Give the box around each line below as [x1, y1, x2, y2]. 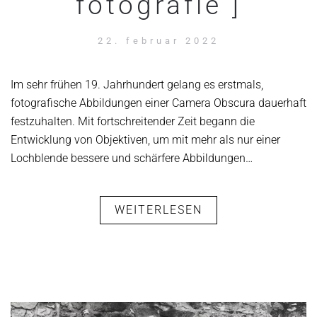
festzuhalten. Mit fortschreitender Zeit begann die [11, 115, 255, 128]
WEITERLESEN [115, 203, 202, 217]
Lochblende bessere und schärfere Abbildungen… [11, 151, 253, 165]
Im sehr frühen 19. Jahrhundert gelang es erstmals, [11, 78, 263, 91]
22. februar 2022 [98, 35, 219, 46]
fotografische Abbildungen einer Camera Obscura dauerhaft [11, 96, 306, 110]
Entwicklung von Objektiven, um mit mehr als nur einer [11, 133, 280, 146]
